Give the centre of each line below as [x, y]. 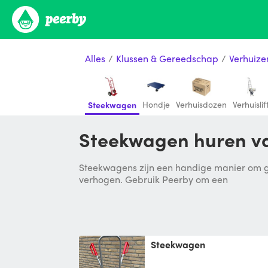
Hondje [156, 104]
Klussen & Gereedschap [167, 58]
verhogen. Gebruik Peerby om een [153, 179]
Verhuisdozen [201, 104]
